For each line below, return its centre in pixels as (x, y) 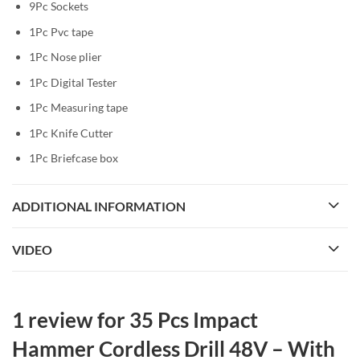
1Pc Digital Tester (73, 82)
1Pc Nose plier (65, 57)
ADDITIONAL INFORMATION (99, 207)
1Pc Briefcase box (74, 158)
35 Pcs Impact (194, 320)
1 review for (71, 320)
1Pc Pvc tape (61, 31)
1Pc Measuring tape (78, 108)
